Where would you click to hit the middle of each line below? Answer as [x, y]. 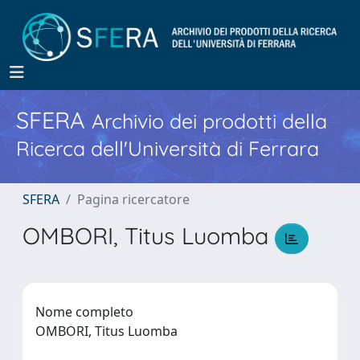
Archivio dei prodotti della [209, 121]
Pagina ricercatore [133, 199]
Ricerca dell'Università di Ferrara [168, 148]
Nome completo [84, 311]
